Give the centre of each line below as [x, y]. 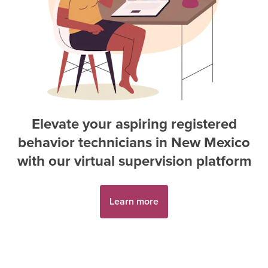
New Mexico [211, 142]
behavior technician [82, 142]
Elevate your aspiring [99, 124]
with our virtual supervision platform [134, 161]
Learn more [134, 201]
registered [204, 124]
